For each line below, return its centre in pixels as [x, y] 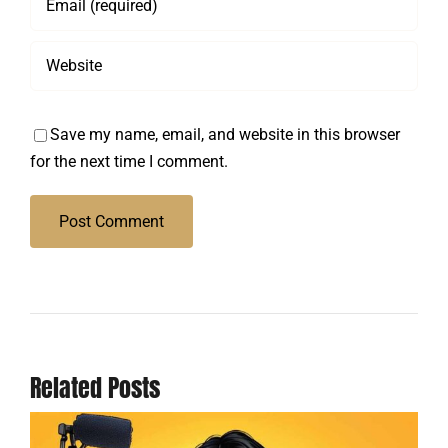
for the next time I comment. [128, 161]
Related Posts [94, 387]
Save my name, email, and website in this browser [224, 134]
